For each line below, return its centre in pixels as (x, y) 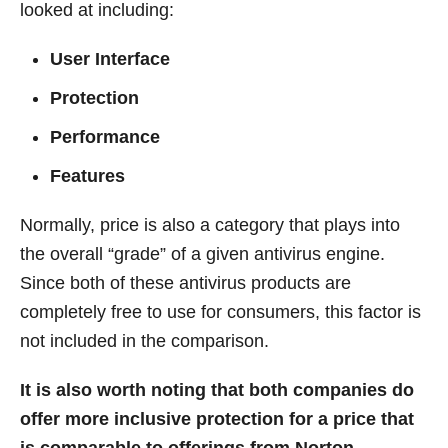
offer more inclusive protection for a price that (217, 418)
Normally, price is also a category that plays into (210, 224)
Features (87, 175)
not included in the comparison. (144, 340)
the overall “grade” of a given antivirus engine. (202, 253)
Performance (105, 136)
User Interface (110, 58)
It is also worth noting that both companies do (217, 389)
